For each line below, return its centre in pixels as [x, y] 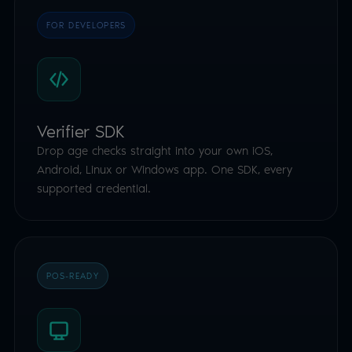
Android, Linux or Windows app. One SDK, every [165, 169]
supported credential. [94, 188]
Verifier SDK [81, 130]
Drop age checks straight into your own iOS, [155, 150]
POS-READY [73, 275]
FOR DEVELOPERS [86, 24]
